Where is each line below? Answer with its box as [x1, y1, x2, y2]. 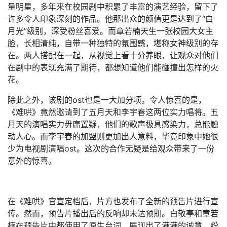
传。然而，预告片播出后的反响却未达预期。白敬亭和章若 [8, 208, 218, 218]
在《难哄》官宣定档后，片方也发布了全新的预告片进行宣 [8, 196, 218, 206]
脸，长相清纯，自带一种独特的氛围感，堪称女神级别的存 [8, 38, 218, 48]
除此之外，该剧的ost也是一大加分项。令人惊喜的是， [8, 95, 206, 105]
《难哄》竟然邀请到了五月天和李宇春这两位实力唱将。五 [8, 107, 218, 117]
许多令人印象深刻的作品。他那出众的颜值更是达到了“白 [8, 14, 213, 24]
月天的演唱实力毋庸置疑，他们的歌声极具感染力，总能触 [8, 119, 218, 129]
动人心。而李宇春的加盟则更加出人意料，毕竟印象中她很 [8, 131, 218, 141]
